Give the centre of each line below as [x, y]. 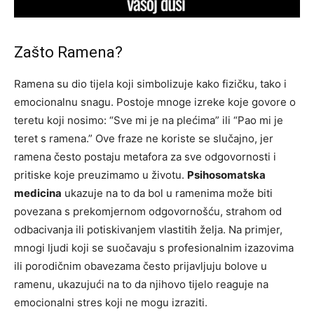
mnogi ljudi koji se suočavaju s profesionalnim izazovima [154, 248]
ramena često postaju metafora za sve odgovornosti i [145, 157]
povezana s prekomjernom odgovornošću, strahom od [148, 211]
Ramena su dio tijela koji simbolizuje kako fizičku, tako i [150, 84]
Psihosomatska [226, 175]
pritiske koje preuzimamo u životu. [101, 175]
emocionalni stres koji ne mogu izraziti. [111, 302]
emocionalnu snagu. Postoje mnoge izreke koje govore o [155, 102]
